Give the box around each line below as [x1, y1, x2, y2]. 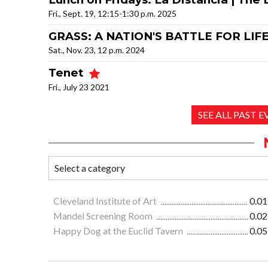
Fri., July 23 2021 [48, 82, 109, 93]
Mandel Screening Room [53, 210, 154, 222]
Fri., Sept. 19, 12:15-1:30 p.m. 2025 [48, 8, 176, 19]
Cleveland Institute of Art [53, 195, 159, 207]
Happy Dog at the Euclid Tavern [53, 225, 185, 237]
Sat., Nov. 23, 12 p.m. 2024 [48, 45, 145, 56]
